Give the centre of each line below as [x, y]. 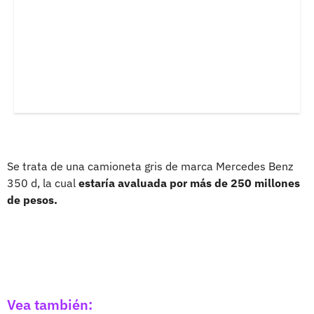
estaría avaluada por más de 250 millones [189, 183]
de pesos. [32, 199]
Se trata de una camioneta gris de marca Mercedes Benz [150, 166]
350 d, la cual [43, 183]
